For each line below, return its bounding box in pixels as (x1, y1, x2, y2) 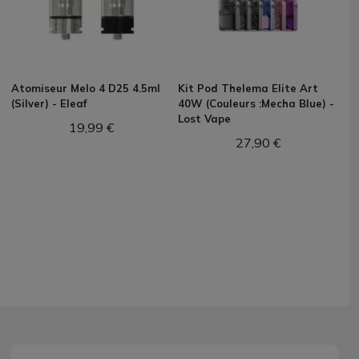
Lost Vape (178, 112, 231, 125)
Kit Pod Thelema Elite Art (178, 82, 318, 95)
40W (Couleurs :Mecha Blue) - (178, 97, 334, 110)
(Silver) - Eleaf (11, 97, 87, 110)
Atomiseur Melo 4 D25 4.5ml (11, 82, 160, 95)
